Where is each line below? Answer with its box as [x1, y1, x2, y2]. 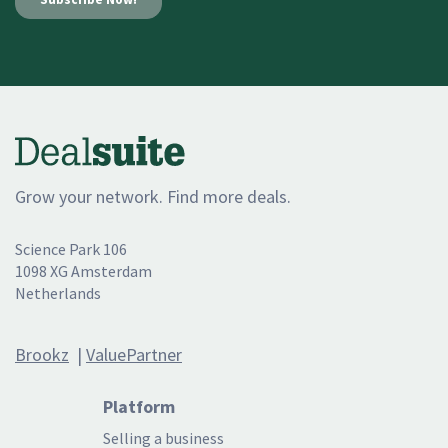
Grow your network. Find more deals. [15, 185, 291, 209]
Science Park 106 [15, 239, 127, 260]
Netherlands [15, 283, 101, 304]
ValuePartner [86, 343, 182, 367]
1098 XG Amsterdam [15, 261, 152, 282]
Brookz [15, 343, 69, 367]
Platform [103, 395, 175, 419]
